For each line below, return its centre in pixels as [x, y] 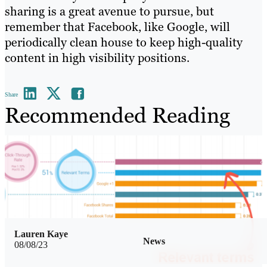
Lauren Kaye [41, 234]
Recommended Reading [117, 116]
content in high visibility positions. [97, 58]
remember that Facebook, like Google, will [117, 27]
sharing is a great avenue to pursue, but [109, 12]
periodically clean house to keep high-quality [124, 43]
